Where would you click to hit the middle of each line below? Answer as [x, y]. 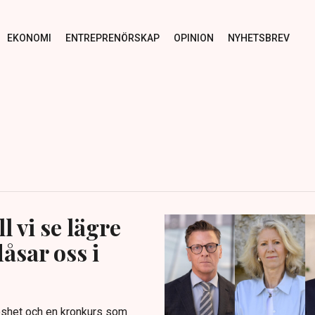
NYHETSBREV [258, 38]
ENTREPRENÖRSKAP [112, 38]
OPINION [193, 38]
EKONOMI [29, 38]
